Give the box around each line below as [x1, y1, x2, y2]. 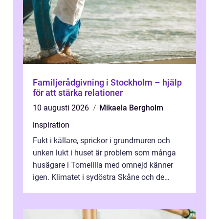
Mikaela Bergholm [99, 103, 163, 113]
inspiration [33, 120, 69, 130]
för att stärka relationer [33, 88, 123, 98]
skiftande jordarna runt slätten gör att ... [33, 185, 169, 195]
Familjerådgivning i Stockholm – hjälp [33, 77, 182, 88]
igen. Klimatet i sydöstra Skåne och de [33, 173, 164, 182]
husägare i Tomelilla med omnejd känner [33, 160, 173, 170]
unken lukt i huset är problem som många [33, 148, 176, 158]
